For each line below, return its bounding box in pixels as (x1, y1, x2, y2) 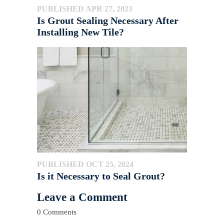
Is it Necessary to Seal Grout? (37, 170, 165, 182)
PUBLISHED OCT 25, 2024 (37, 160, 133, 169)
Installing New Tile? (37, 26, 124, 38)
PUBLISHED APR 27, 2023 (37, 4, 132, 13)
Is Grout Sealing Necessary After (37, 15, 178, 26)
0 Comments (37, 208, 76, 216)
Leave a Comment (37, 191, 127, 204)
